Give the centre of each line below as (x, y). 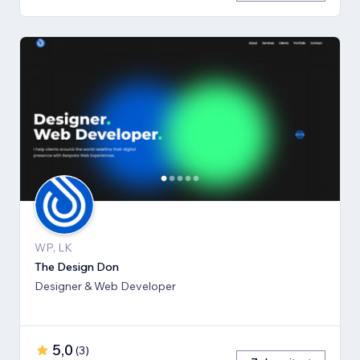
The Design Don (77, 266)
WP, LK (53, 247)
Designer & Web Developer (105, 286)
